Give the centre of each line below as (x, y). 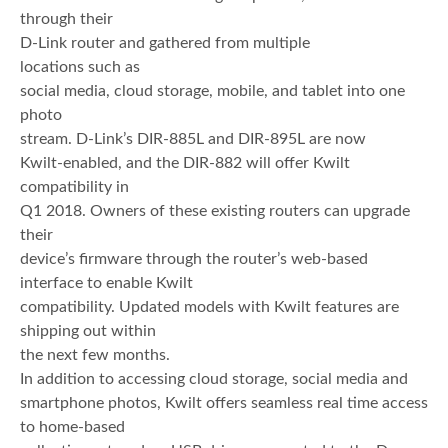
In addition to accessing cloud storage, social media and (214, 379)
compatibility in (74, 187)
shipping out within (88, 331)
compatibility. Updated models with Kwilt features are (209, 307)
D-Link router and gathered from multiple (165, 43)
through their (66, 19)
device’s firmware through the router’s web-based (194, 259)
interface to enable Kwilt (106, 283)
